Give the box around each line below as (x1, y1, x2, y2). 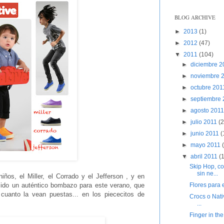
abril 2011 (190, 153, 219, 160)
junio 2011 (190, 130, 221, 137)
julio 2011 (190, 118, 219, 126)
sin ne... (196, 170, 218, 177)
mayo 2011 (190, 141, 222, 149)
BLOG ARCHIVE (174, 13, 215, 21)
